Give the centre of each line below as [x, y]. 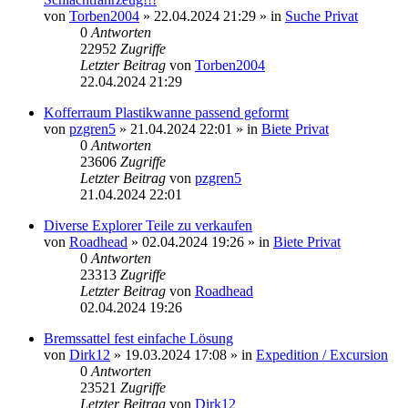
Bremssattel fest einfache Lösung [138, 338]
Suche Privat [321, 15]
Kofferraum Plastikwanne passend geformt [166, 112]
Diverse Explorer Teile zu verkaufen [148, 225]
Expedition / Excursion [322, 354]
